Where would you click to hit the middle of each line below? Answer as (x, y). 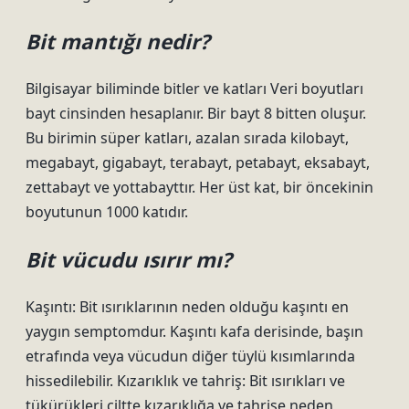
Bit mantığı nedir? (118, 42)
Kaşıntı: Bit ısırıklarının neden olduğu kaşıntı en (187, 307)
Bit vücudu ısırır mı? (129, 260)
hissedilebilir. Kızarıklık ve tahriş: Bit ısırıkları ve (185, 381)
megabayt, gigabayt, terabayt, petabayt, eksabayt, (198, 163)
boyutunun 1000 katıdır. (107, 212)
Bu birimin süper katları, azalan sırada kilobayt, (187, 138)
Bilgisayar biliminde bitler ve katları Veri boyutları (194, 89)
